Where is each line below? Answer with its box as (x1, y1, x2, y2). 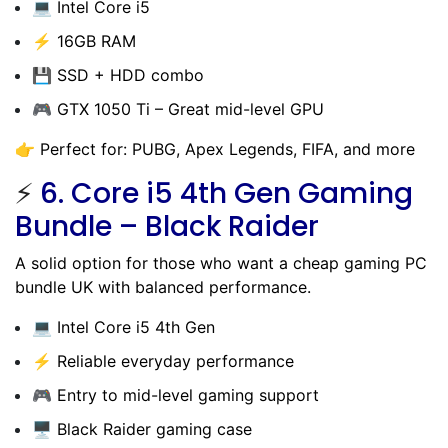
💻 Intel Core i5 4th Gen (32, 316, 215, 337)
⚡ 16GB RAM (32, 30, 136, 51)
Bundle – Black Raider (15, 206, 319, 246)
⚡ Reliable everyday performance (32, 350, 294, 371)
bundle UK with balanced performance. (15, 276, 311, 297)
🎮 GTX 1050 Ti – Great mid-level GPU (32, 98, 324, 119)
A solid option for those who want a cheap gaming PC (15, 252, 427, 273)
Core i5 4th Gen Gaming (71, 173, 413, 213)
